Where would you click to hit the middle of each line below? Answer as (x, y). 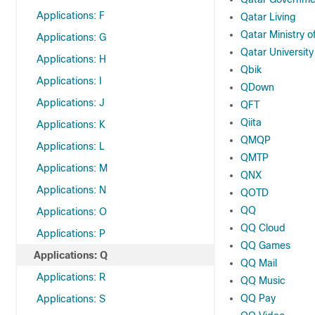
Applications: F (71, 15)
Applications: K (71, 124)
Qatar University (277, 52)
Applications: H (71, 59)
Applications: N (71, 190)
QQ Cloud (263, 228)
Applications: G (71, 37)
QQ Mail (259, 263)
